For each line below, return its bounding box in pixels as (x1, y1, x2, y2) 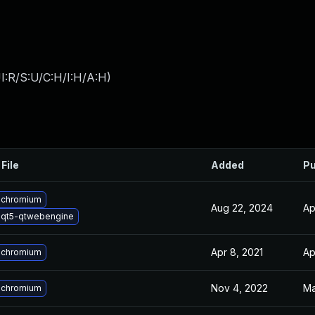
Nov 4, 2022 (211, 282, 268, 294)
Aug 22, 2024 (211, 202, 273, 214)
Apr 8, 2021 (211, 246, 263, 258)
